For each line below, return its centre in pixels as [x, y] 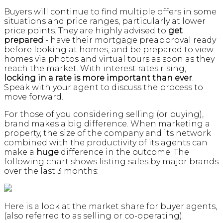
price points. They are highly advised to [86, 31]
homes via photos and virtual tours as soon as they [109, 59]
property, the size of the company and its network [108, 133]
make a [20, 152]
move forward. [34, 97]
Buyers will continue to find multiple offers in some [110, 12]
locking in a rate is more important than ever [98, 78]
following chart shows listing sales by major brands [111, 162]
